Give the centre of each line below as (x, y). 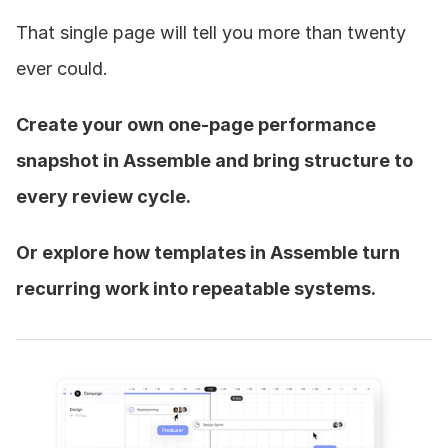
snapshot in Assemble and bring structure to (214, 161)
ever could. (62, 69)
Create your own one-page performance (196, 125)
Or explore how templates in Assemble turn (208, 253)
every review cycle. (103, 197)
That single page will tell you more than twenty (211, 33)
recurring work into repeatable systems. (196, 289)
